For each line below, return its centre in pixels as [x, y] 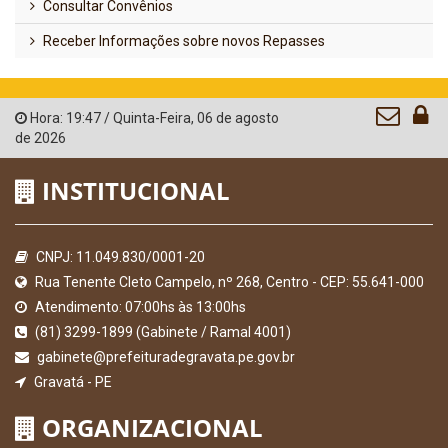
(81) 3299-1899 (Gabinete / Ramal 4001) [161, 331]
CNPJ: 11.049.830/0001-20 [119, 256]
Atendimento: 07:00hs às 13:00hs [139, 306]
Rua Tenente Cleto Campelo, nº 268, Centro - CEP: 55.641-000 [228, 281]
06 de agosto [238, 117]
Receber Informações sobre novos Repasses [182, 40]
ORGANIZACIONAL [149, 427]
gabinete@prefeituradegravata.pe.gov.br [164, 356]
